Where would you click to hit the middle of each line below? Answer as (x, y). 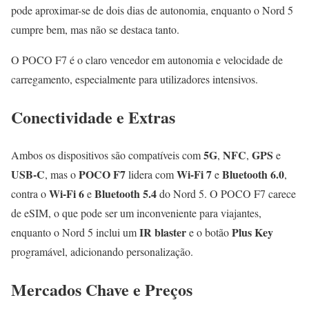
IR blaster (163, 232)
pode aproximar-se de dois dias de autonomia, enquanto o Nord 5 (152, 10)
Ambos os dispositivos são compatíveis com (107, 154)
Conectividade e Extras (93, 117)
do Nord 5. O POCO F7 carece (226, 193)
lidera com (151, 174)
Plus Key (252, 232)
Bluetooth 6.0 (253, 174)
